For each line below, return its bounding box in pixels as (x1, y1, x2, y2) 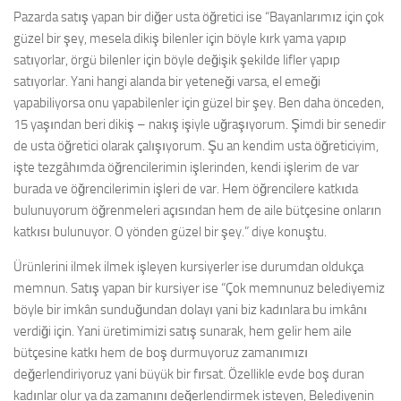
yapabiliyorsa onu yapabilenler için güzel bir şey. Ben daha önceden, (13, 95, 384, 112)
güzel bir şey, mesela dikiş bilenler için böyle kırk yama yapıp (13, 30, 346, 47)
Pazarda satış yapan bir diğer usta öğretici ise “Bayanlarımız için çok (13, 9, 384, 26)
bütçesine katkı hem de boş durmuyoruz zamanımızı (13, 345, 308, 362)
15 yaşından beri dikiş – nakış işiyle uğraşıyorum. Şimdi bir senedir (13, 116, 386, 133)
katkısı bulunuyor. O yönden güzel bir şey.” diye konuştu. (13, 224, 327, 241)
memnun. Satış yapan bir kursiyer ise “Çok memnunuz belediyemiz (13, 280, 385, 297)
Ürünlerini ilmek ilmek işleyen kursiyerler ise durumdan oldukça (13, 259, 363, 276)
